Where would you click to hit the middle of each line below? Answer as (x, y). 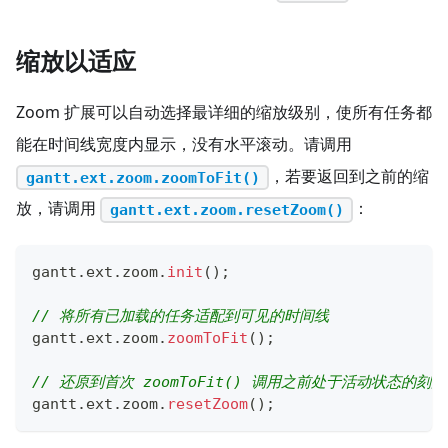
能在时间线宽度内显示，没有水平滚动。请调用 (184, 143)
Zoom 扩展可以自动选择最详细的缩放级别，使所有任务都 (224, 111)
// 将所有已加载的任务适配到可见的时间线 (180, 315)
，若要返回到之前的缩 (349, 175)
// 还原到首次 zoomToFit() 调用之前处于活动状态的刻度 (239, 381)
